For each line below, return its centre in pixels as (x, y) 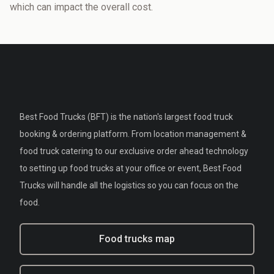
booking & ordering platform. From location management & (133, 134)
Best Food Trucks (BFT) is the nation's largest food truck (126, 117)
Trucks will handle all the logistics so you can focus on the (129, 185)
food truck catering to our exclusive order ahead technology (134, 151)
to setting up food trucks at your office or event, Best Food (131, 168)
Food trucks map (137, 239)
